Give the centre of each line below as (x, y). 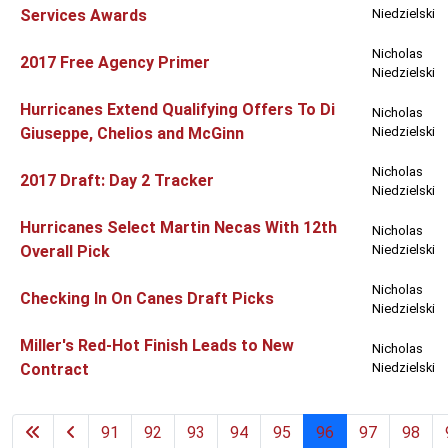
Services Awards (83, 16)
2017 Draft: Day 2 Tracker (117, 181)
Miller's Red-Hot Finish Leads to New (157, 346)
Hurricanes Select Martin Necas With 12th (178, 228)
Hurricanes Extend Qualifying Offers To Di (177, 110)
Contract (54, 370)
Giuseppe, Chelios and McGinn (132, 134)
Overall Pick (65, 252)
